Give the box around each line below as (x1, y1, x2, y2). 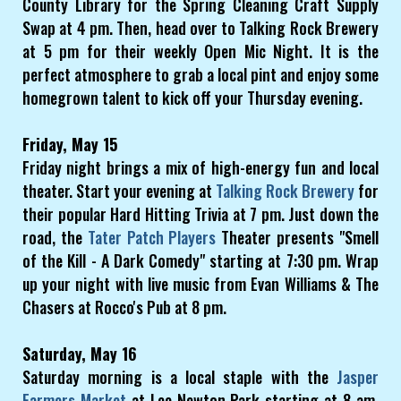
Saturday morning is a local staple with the (22, 365, 337, 389)
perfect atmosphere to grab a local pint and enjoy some (22, 63, 379, 87)
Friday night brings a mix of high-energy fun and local (22, 156, 379, 180)
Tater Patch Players (87, 226, 217, 250)
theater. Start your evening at (22, 179, 216, 203)
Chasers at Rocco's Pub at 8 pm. (22, 295, 226, 320)
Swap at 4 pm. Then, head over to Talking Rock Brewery (22, 16, 379, 40)
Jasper (337, 365, 379, 389)
